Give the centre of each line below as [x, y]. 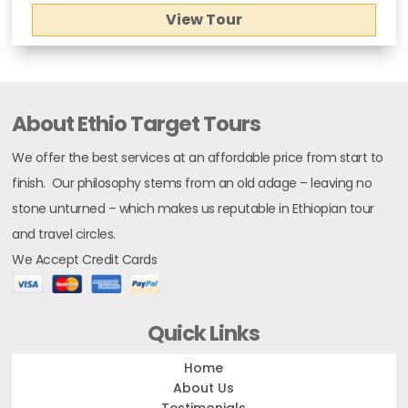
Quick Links [204, 334]
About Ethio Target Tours [137, 124]
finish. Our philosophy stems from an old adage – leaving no [192, 184]
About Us [204, 388]
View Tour [204, 20]
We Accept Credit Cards [85, 260]
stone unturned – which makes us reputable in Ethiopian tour [193, 209]
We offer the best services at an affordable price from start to [198, 158]
